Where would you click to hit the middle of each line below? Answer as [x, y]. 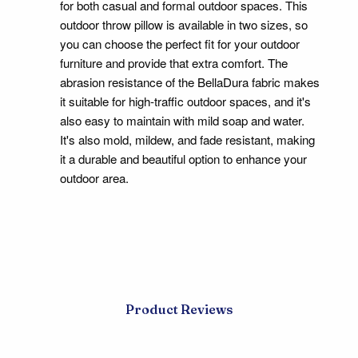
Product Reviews [179, 310]
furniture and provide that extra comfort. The [173, 63]
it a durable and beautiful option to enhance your [183, 159]
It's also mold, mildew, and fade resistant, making [187, 140]
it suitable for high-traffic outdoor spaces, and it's [185, 101]
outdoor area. [94, 178]
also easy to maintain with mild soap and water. [182, 121]
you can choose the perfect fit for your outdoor [179, 44]
